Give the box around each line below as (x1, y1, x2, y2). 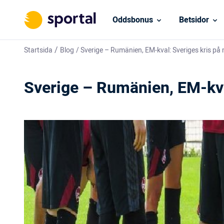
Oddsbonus (112, 13, 153, 26)
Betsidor (178, 13, 209, 26)
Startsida (24, 45, 52, 55)
